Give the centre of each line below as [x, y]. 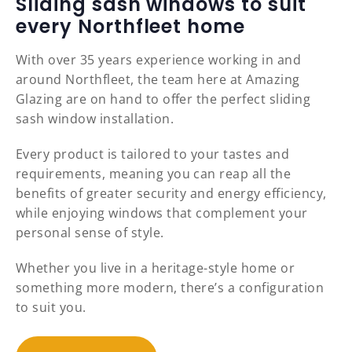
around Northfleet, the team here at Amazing [158, 80]
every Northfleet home [131, 27]
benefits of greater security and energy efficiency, [171, 194]
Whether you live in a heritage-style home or [156, 268]
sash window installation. [95, 119]
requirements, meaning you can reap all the [154, 174]
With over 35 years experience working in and [159, 60]
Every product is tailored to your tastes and [153, 154]
